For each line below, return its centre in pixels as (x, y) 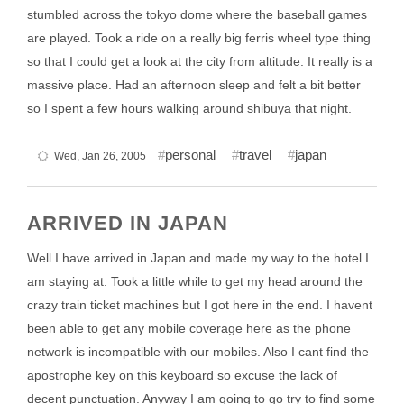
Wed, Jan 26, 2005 (100, 156)
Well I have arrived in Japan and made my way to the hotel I (198, 258)
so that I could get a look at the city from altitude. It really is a (200, 61)
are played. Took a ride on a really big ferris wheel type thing (199, 38)
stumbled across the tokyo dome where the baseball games (197, 14)
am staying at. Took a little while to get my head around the (195, 281)
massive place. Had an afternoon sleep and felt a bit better (194, 85)
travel (255, 155)
